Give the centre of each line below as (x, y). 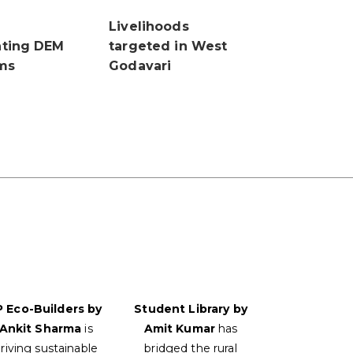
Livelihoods (149, 27)
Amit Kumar (179, 329)
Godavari (140, 66)
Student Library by (191, 309)
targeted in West (168, 46)
